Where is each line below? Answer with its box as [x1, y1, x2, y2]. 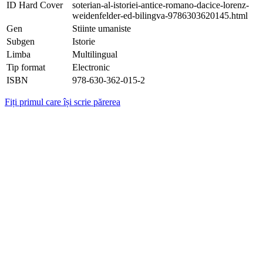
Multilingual [72, 49, 117, 60]
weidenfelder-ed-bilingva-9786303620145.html [72, 11, 248, 21]
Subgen [6, 36, 35, 47]
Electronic [72, 62, 110, 73]
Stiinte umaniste [72, 23, 131, 34]
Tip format [6, 62, 45, 73]
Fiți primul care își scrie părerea [5, 97, 120, 107]
